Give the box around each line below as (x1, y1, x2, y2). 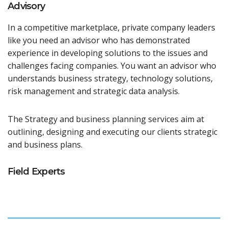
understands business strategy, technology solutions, (8, 73, 213, 84)
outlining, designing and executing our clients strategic (8, 126, 217, 137)
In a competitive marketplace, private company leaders (8, 22, 215, 33)
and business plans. (8, 139, 82, 150)
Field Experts (8, 166, 65, 177)
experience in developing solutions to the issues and (8, 47, 208, 59)
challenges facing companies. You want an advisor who (8, 60, 216, 71)
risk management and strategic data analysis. (8, 85, 180, 97)
